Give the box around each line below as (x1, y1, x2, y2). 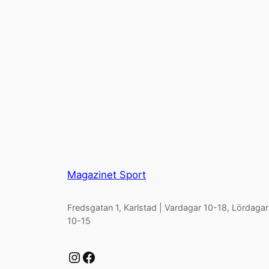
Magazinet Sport (67, 168, 146, 181)
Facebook (81, 247, 89, 265)
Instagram (67, 247, 79, 265)
